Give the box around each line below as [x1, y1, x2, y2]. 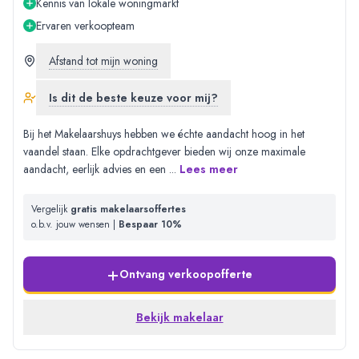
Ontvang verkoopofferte [119, 266, 252, 283]
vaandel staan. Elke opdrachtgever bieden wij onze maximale [23, 143, 305, 160]
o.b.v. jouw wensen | [31, 217, 119, 232]
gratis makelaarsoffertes [71, 202, 186, 217]
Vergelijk [31, 202, 71, 217]
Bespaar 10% [119, 217, 182, 232]
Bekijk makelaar [135, 309, 224, 326]
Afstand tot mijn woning [49, 53, 158, 70]
